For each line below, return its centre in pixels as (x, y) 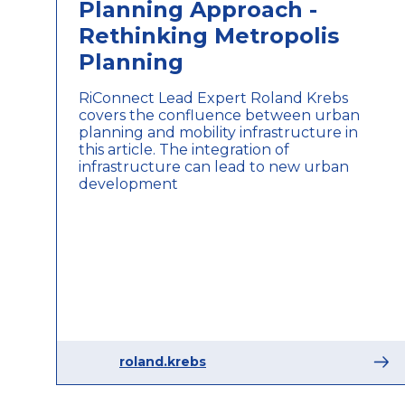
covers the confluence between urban (219, 115)
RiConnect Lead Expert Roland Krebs (213, 98)
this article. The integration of (184, 149)
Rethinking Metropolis (209, 35)
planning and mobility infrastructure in (218, 132)
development (128, 184)
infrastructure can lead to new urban (214, 166)
